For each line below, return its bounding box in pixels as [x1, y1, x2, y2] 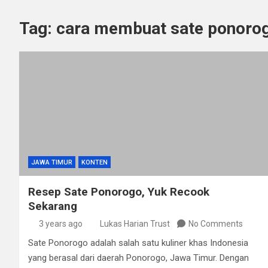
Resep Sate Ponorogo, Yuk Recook [28, 184, 209, 199]
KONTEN [81, 158, 108, 166]
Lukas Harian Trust [100, 218, 170, 229]
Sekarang [28, 199, 77, 213]
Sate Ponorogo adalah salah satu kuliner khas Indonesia [28, 237, 248, 248]
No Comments [188, 218, 243, 229]
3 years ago [38, 218, 83, 229]
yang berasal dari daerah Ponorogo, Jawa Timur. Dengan [28, 252, 249, 263]
